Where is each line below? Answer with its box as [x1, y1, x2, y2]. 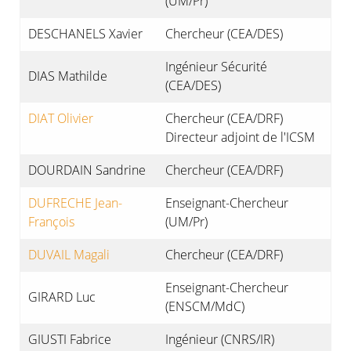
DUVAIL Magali [28, 246, 110, 263]
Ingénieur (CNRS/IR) [165, 331, 274, 348]
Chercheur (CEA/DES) [165, 25, 283, 42]
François [28, 213, 74, 230]
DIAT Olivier [28, 110, 93, 127]
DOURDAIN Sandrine [28, 161, 146, 179]
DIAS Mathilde [28, 67, 107, 85]
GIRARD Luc [28, 288, 96, 306]
